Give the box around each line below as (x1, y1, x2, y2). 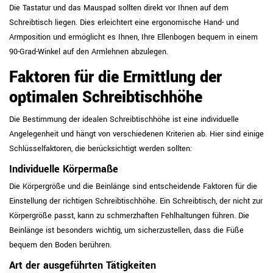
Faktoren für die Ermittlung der (9, 66, 222, 88)
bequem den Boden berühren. (9, 239, 112, 250)
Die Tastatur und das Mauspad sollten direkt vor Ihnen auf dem (9, 2, 229, 13)
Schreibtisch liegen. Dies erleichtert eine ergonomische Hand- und (9, 17, 239, 28)
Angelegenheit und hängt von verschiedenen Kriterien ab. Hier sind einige (9, 129, 264, 140)
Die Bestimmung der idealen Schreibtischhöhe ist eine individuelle (9, 114, 239, 125)
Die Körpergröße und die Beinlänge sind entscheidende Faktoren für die (9, 181, 257, 192)
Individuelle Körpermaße (9, 163, 118, 176)
